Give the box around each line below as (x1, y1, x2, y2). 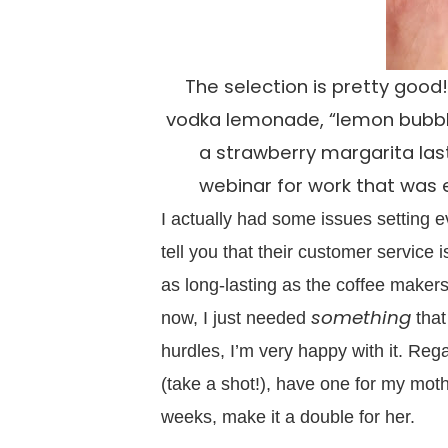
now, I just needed (160, 306, 311, 328)
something (310, 304, 411, 330)
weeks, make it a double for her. (160, 405, 415, 427)
